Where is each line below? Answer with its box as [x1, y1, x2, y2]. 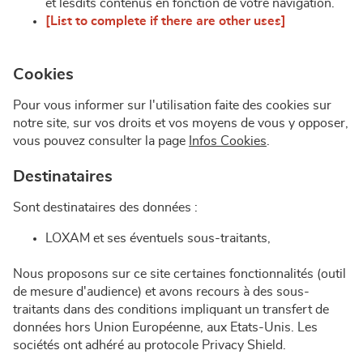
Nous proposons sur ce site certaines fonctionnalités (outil [13, 267, 346, 280]
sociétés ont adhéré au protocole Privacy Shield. [13, 339, 286, 352]
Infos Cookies [189, 135, 267, 147]
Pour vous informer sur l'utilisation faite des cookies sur [13, 99, 331, 112]
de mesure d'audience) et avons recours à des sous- [13, 285, 310, 298]
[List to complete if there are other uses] [45, 15, 286, 28]
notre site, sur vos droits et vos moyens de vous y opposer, [13, 117, 348, 130]
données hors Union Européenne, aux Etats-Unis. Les [13, 321, 318, 334]
